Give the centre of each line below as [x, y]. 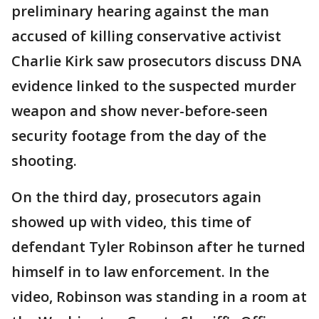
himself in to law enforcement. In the [140, 272]
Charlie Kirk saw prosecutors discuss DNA [156, 61]
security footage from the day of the [139, 136]
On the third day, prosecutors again [136, 197]
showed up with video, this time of [131, 222]
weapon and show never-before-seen [140, 111]
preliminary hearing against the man [140, 11]
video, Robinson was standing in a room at [159, 297]
